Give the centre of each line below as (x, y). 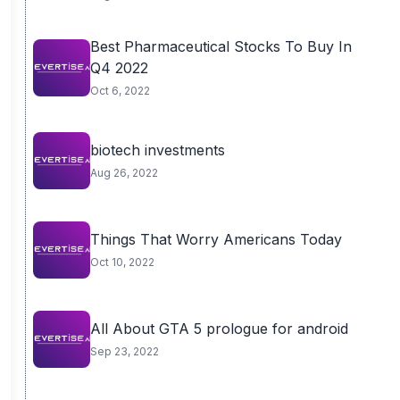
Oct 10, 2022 (122, 262)
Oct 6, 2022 (120, 91)
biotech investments (157, 150)
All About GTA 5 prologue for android (219, 329)
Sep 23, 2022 (124, 351)
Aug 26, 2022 (124, 173)
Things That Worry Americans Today (216, 239)
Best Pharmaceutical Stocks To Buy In (221, 46)
